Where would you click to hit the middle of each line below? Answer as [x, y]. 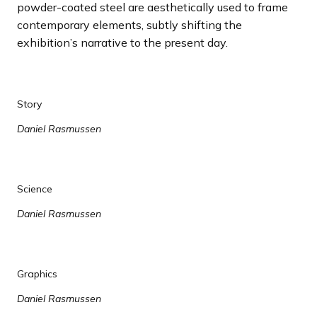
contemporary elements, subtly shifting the [129, 24]
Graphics [37, 273]
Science [35, 189]
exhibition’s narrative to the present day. [123, 42]
